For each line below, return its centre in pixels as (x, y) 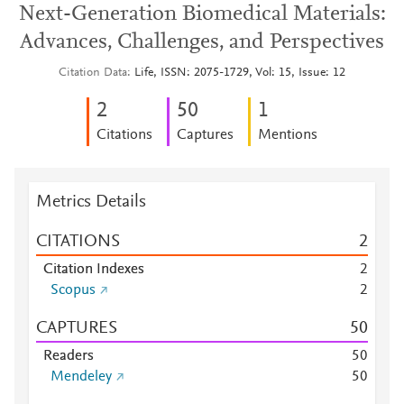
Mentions (288, 135)
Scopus (73, 290)
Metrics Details (91, 202)
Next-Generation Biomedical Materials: (202, 14)
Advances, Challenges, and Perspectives (202, 42)
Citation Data (93, 73)
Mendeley (81, 377)
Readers (69, 356)
